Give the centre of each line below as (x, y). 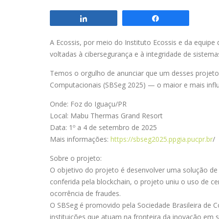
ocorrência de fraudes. (85, 194)
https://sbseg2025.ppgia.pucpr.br (162, 139)
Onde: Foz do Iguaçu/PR (88, 104)
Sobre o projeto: (76, 158)
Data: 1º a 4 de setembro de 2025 (103, 128)
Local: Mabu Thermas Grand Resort (106, 116)
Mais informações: (80, 139)
